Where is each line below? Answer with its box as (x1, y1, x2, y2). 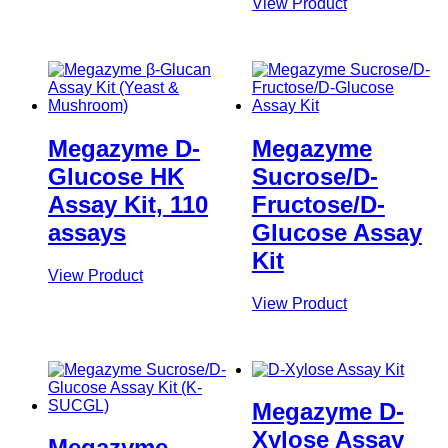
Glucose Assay (251, 218, 422, 246)
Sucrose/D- (251, 162, 378, 190)
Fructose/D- (251, 190, 385, 218)
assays (48, 218, 126, 246)
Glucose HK (48, 162, 184, 190)
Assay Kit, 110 (48, 190, 208, 218)
